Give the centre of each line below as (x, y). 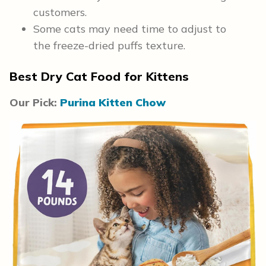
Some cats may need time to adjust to (130, 29)
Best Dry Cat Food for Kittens (101, 77)
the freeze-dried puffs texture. (109, 46)
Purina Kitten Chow (113, 103)
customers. (60, 12)
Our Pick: (35, 103)
